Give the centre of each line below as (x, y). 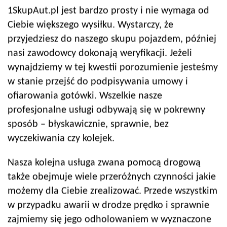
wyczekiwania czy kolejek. (61, 139)
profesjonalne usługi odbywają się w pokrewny (106, 110)
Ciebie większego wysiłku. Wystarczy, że (90, 25)
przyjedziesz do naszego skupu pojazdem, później (112, 39)
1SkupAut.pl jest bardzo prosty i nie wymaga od (108, 11)
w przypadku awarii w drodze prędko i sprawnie (108, 205)
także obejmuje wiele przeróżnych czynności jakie (112, 177)
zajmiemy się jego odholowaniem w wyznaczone (109, 220)
